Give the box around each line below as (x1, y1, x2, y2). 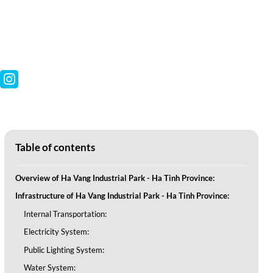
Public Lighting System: (24, 244, 105, 255)
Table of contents (15, 141, 96, 154)
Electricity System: (24, 227, 90, 237)
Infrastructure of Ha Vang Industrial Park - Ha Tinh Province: (15, 191, 230, 201)
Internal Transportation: (24, 208, 107, 219)
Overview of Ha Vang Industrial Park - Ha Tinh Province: (15, 172, 215, 183)
